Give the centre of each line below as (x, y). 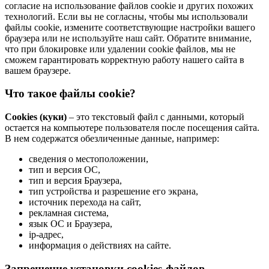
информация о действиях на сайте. (100, 245)
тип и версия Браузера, (75, 180)
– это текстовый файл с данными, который (156, 116)
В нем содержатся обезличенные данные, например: (112, 138)
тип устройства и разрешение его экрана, (113, 191)
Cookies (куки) (36, 116)
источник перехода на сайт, (85, 202)
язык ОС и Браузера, (71, 223)
